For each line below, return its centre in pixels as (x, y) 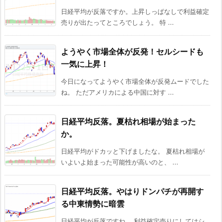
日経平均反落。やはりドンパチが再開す (132, 192)
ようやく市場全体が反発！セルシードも (132, 52)
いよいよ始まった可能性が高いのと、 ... (120, 162)
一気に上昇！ (85, 64)
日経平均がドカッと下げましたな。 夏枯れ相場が (133, 151)
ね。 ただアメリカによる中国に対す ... (117, 92)
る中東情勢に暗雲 (93, 204)
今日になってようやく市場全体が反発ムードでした (135, 82)
